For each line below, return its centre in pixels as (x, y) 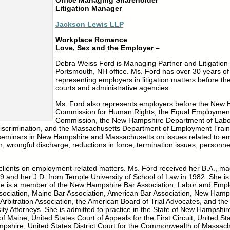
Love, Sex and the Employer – (107, 48)
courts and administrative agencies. (113, 88)
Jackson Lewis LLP (89, 24)
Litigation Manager (88, 8)
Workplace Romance (91, 40)
